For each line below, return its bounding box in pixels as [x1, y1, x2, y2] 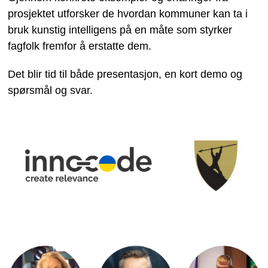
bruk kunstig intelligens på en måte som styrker [7, 24, 232, 36]
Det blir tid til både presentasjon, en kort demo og [7, 68, 242, 80]
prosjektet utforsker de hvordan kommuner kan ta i [7, 8, 248, 20]
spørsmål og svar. [7, 84, 93, 96]
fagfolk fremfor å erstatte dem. [7, 40, 151, 52]
